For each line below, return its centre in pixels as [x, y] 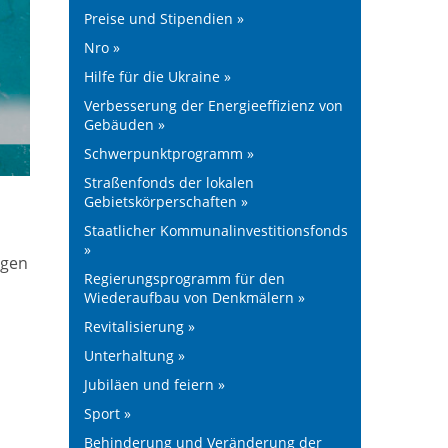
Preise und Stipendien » [163, 18]
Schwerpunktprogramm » [168, 153]
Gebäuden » [124, 124]
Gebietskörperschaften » [165, 201]
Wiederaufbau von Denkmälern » [194, 297]
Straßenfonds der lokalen [168, 182]
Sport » [107, 413]
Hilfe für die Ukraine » [157, 76]
